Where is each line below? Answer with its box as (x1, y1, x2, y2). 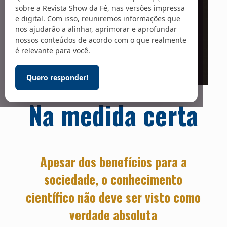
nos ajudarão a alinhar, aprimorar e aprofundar (15, 24, 177, 34)
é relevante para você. (15, 46, 90, 56)
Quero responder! (26, 72, 88, 83)
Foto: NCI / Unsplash (82, 88, 145, 96)
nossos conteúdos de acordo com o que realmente (15, 35, 186, 45)
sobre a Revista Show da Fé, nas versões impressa (15, 3, 185, 13)
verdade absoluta (69, 205, 158, 224)
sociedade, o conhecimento (44, 170, 183, 188)
